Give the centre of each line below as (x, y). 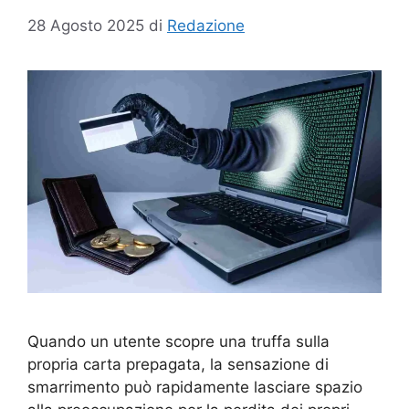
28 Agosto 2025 (86, 25)
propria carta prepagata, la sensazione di (178, 365)
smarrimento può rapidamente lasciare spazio (195, 388)
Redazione (206, 25)
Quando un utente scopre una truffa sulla (178, 342)
